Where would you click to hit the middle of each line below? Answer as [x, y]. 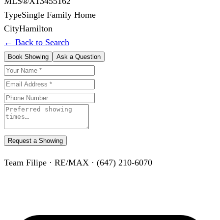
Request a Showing [35, 140]
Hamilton [36, 28]
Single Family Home [59, 14]
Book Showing [28, 56]
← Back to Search [37, 42]
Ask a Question [79, 56]
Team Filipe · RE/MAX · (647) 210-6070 [78, 162]
